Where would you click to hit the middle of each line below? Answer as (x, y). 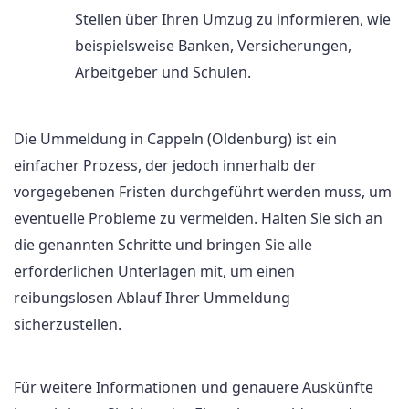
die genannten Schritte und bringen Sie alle (163, 245)
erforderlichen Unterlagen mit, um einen (154, 272)
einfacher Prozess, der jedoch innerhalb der (165, 166)
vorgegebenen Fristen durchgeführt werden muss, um (203, 192)
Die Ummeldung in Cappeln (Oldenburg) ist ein (175, 139)
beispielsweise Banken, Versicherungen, (213, 46)
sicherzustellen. (68, 325)
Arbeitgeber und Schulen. (163, 73)
